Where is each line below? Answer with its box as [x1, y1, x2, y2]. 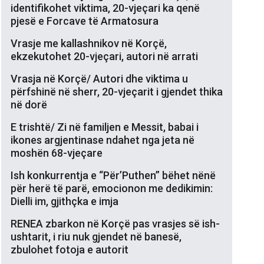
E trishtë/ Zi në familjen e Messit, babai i [11, 120, 199, 133]
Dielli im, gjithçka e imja [11, 194, 118, 207]
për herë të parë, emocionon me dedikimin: [11, 181, 213, 194]
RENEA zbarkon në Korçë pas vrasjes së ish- [11, 217, 220, 230]
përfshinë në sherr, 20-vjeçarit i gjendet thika [11, 85, 223, 98]
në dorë [11, 98, 47, 111]
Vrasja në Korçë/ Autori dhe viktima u [11, 72, 188, 85]
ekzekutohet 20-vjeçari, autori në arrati [11, 49, 198, 62]
